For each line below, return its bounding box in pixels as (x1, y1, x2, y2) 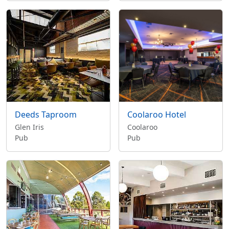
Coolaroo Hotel (127, 109, 186, 120)
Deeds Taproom (15, 109, 77, 120)
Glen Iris (15, 122, 44, 132)
